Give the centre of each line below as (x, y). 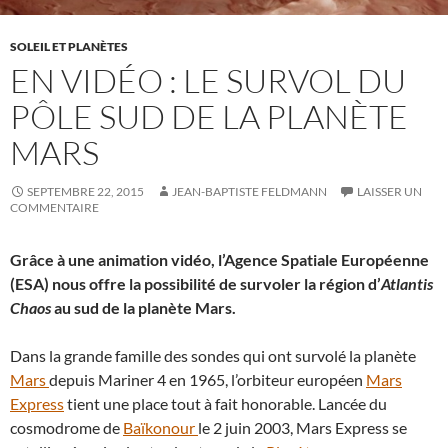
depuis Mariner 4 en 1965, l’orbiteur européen (207, 379)
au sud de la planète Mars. (145, 307)
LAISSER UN (389, 191)
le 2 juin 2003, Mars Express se (302, 427)
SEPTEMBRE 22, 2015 (85, 191)
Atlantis (407, 283)
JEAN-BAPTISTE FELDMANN (249, 191)
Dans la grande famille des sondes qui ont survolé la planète (213, 355)
